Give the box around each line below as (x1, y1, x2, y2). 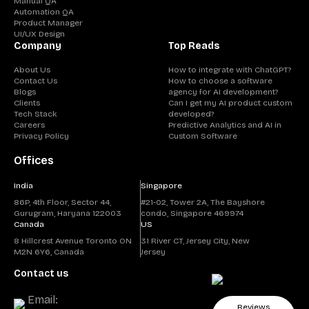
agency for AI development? (168, 87, 279, 97)
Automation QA (14, 7, 74, 17)
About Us (14, 65, 50, 74)
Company (14, 40, 61, 52)
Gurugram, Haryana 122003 (14, 208, 121, 218)
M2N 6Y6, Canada (14, 247, 84, 257)
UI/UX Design (14, 29, 65, 39)
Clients (14, 98, 40, 108)
